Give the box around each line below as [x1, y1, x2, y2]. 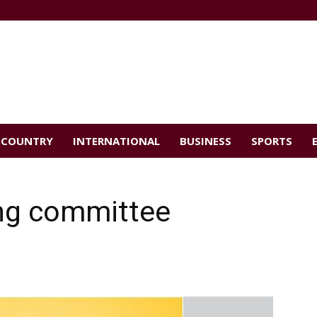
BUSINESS [180, 134, 231, 148]
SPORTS [251, 134, 292, 148]
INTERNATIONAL [73, 134, 160, 148]
